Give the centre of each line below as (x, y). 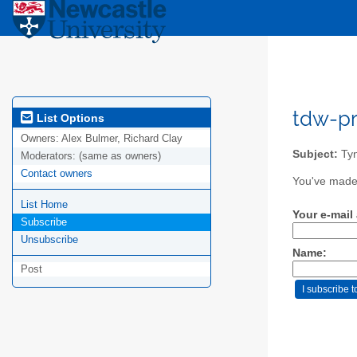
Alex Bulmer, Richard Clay (122, 139)
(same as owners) (120, 156)
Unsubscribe (49, 240)
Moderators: (50, 156)
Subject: (315, 154)
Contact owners (57, 174)
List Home (44, 205)
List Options (69, 118)
